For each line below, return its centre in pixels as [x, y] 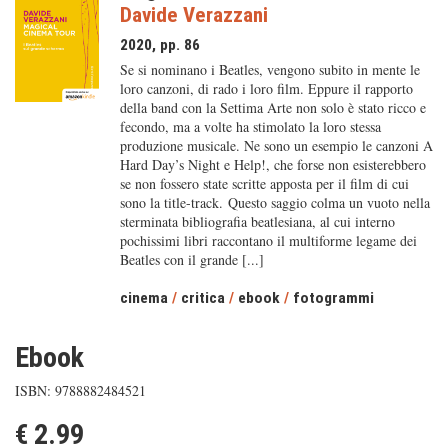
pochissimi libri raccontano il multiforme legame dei [268, 240]
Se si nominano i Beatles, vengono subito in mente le [269, 69]
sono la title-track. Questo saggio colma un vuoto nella [274, 202]
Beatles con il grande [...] [191, 259]
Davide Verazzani [193, 15]
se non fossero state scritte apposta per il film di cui [264, 183]
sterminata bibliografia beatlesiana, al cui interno [257, 221]
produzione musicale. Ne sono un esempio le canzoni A [276, 145]
